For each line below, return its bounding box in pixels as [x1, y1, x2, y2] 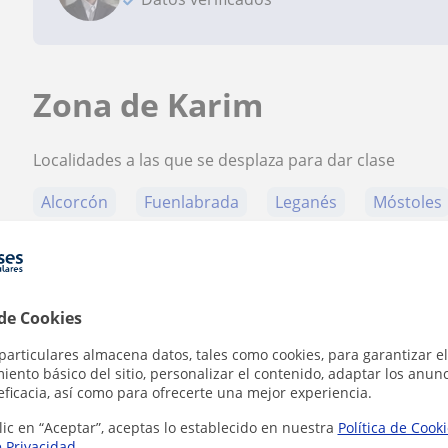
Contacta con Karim [73, 313, 269, 340]
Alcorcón [41, 191, 109, 213]
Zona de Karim [33, 83, 264, 126]
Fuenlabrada [144, 191, 240, 213]
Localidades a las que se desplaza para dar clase [33, 149, 396, 171]
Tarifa [89, 396, 143, 420]
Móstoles [373, 191, 443, 213]
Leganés [275, 191, 338, 213]
